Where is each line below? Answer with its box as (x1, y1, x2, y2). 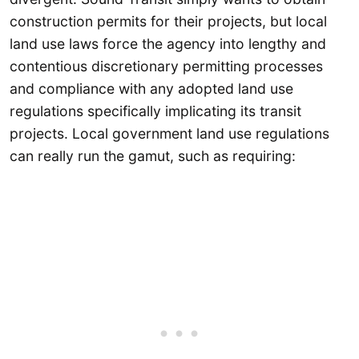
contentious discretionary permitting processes (10, 58, 323, 75)
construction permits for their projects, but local (10, 13, 327, 30)
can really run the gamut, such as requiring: (10, 147, 296, 165)
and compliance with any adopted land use (10, 80, 293, 98)
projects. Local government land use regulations (10, 125, 329, 143)
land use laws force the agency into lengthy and (10, 35, 326, 53)
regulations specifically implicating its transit (10, 103, 301, 120)
